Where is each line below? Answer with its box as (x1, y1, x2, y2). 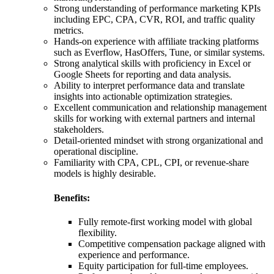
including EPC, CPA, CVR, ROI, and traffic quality (54, 14, 255, 25)
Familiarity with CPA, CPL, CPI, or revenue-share (54, 157, 249, 168)
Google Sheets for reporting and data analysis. (54, 69, 231, 80)
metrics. (54, 25, 84, 36)
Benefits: (54, 192, 90, 203)
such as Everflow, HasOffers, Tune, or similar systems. (54, 47, 265, 58)
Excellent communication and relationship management (54, 102, 267, 113)
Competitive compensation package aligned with (78, 238, 265, 249)
